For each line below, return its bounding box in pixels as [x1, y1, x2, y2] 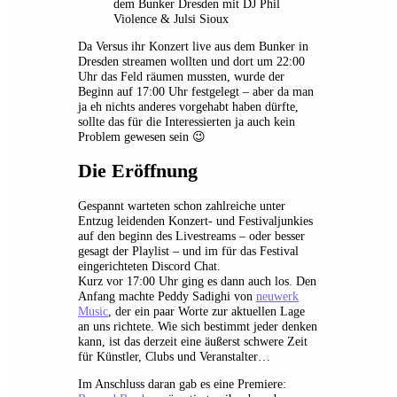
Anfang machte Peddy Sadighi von [78, 288, 256, 303]
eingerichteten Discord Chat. [78, 258, 221, 273]
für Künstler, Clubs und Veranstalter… [78, 348, 270, 363]
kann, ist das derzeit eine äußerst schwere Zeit [78, 333, 307, 348]
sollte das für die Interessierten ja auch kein [78, 113, 295, 128]
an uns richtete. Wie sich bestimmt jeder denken [78, 318, 317, 333]
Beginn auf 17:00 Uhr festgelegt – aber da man [78, 83, 314, 98]
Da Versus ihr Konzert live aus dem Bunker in [78, 38, 308, 53]
